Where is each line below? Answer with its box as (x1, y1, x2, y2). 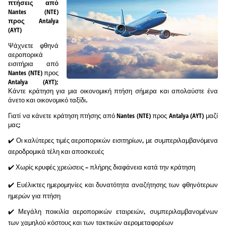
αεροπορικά (8, 49, 43, 59)
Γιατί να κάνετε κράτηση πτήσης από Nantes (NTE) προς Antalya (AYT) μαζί (8, 110, 218, 120)
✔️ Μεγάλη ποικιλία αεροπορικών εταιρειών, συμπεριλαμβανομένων (8, 206, 218, 216)
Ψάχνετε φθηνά (8, 40, 59, 50)
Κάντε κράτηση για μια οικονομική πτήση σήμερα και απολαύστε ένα (8, 86, 218, 95)
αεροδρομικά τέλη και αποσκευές (8, 146, 104, 156)
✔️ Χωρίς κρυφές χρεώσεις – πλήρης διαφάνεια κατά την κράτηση (8, 162, 195, 172)
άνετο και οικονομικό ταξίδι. (8, 95, 88, 104)
